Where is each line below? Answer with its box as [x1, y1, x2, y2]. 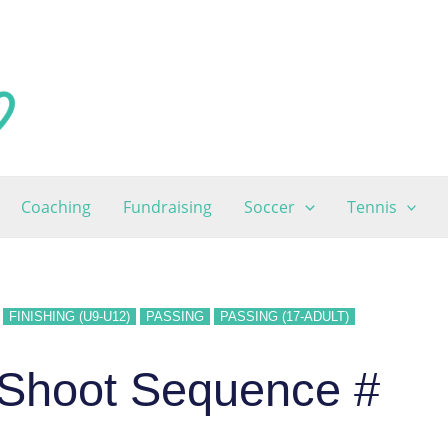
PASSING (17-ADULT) [220, 309, 349, 324]
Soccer [243, 196, 295, 218]
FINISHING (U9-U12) [9, 309, 130, 324]
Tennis [346, 196, 397, 218]
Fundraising [122, 196, 212, 218]
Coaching [20, 196, 91, 218]
